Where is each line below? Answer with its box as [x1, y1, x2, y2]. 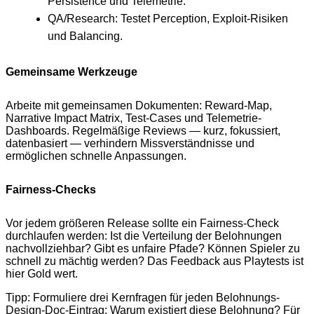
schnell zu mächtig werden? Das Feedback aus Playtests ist [6, 255, 303, 268]
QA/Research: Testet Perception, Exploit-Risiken [48, 13, 288, 25]
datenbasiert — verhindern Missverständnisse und [6, 137, 254, 150]
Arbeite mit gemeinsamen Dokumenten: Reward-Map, [6, 100, 272, 112]
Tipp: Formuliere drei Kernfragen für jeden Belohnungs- [6, 292, 280, 304]
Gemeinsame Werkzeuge [6, 66, 137, 78]
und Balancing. [48, 30, 123, 43]
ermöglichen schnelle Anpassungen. [6, 150, 186, 163]
